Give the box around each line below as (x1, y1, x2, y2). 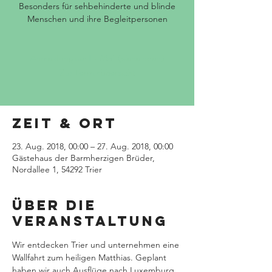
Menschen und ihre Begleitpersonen (27, 13, 168, 24)
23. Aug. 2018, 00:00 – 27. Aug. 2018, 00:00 (12, 141, 173, 152)
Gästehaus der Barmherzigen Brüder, (12, 152, 155, 163)
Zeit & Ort (12, 115, 117, 132)
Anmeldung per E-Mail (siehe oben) (30, 51, 165, 65)
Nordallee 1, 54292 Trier (12, 164, 102, 175)
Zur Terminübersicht (59, 66, 135, 80)
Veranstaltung (12, 212, 168, 229)
